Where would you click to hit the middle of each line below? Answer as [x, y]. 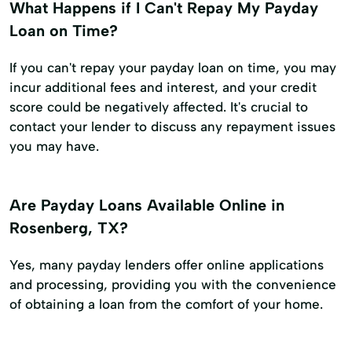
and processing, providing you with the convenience [173, 284]
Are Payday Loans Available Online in [147, 205]
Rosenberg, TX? [69, 228]
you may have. [54, 147]
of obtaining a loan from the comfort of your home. [166, 304]
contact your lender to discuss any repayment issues [172, 127]
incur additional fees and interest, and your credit [163, 88]
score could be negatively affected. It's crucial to [159, 107]
